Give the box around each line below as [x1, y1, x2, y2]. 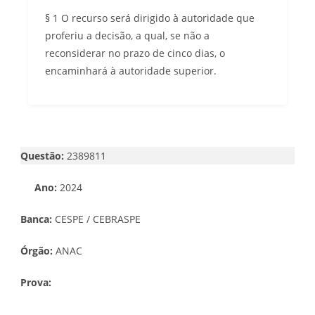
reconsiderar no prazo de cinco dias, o [45, 46, 225, 60]
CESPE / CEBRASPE [55, 212, 141, 226]
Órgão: [20, 243, 53, 257]
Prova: [20, 275, 54, 289]
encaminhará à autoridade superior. [45, 63, 217, 77]
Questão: [20, 148, 64, 162]
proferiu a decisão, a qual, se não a [45, 28, 210, 42]
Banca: [20, 212, 55, 226]
